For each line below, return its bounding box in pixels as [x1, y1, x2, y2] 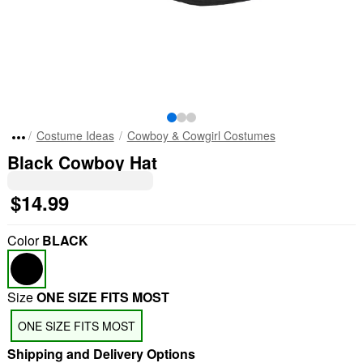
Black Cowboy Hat [6, 150, 157, 174]
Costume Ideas [36, 127, 114, 143]
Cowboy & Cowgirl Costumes [126, 127, 275, 143]
